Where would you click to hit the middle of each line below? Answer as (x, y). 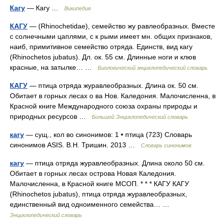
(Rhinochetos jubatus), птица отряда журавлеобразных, (98, 194)
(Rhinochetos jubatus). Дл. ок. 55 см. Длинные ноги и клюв (103, 57)
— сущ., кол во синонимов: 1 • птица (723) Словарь (108, 135)
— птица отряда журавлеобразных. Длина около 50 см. (114, 163)
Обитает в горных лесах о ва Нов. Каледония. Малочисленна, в (113, 96)
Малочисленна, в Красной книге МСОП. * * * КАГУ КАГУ (99, 184)
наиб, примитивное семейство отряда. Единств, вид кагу (101, 47)
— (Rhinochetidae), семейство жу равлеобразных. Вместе (121, 26)
